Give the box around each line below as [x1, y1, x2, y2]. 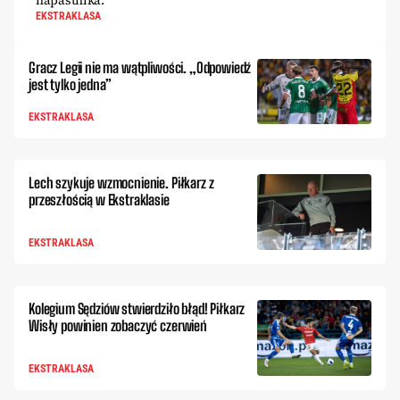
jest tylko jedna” [29, 76, 112, 94]
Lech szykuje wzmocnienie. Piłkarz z [29, 173, 214, 191]
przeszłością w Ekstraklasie [29, 190, 170, 208]
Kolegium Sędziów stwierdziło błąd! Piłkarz [29, 299, 246, 317]
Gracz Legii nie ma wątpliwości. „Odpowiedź [29, 59, 252, 77]
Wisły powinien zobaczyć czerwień [29, 316, 207, 334]
